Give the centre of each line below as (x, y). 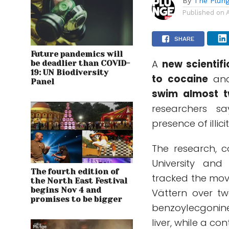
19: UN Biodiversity (70, 73)
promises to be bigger (76, 200)
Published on (204, 13)
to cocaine (180, 79)
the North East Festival (79, 181)
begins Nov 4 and (66, 190)
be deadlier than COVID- (80, 64)
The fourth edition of (75, 172)
